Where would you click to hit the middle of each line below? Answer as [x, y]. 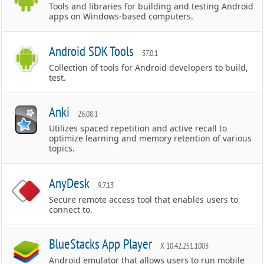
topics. [62, 148]
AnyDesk [70, 183]
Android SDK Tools [92, 51]
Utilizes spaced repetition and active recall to [138, 128]
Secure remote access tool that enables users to [144, 199]
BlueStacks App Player [101, 244]
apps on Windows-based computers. [121, 16]
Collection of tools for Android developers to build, [149, 67]
